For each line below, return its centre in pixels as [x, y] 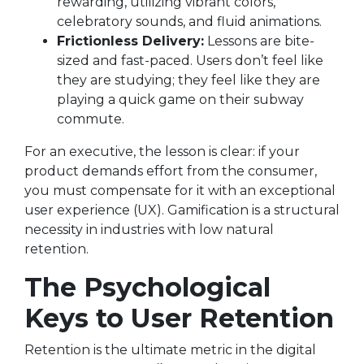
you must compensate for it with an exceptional [180, 191]
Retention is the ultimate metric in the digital [170, 350]
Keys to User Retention [179, 318]
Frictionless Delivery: [130, 41]
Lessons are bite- [259, 41]
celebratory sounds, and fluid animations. [189, 22]
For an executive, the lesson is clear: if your [162, 152]
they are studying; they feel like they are [188, 80]
